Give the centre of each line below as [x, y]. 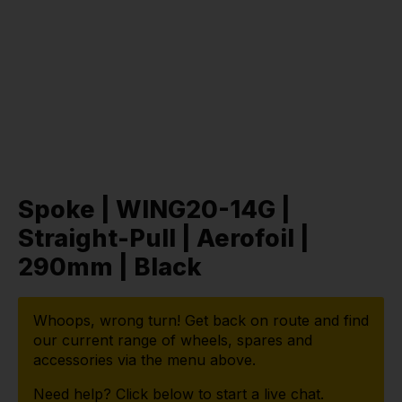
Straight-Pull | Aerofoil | [164, 239]
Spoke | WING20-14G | [154, 210]
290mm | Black [110, 267]
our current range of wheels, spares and [173, 340]
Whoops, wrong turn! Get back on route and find [201, 320]
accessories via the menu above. [144, 359]
